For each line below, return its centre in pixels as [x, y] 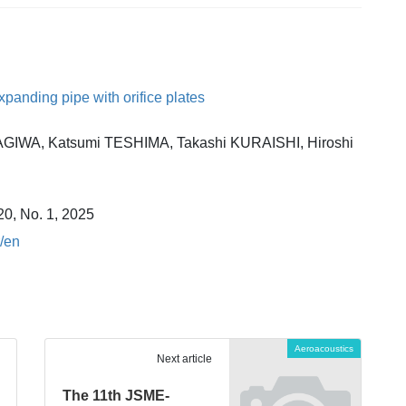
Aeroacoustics [324, 348]
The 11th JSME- [116, 395]
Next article [184, 358]
